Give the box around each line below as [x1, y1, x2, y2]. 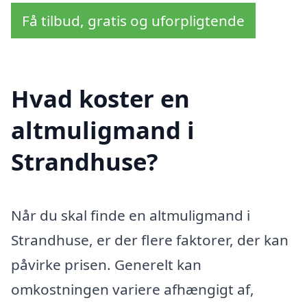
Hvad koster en [11, 82, 190, 115]
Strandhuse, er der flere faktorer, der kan [11, 230, 288, 250]
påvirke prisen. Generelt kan [11, 255, 201, 275]
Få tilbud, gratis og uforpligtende [22, 11, 245, 31]
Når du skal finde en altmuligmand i [11, 206, 250, 225]
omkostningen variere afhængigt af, [11, 280, 254, 299]
